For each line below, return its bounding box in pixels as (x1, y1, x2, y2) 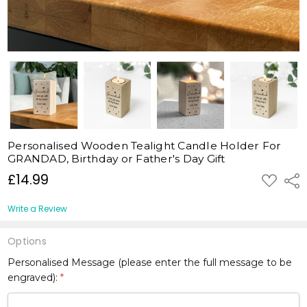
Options (8, 234, 47, 248)
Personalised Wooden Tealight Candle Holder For (8, 138, 282, 152)
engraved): (8, 271, 61, 284)
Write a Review (8, 202, 68, 214)
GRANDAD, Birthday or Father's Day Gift (8, 151, 225, 165)
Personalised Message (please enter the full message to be (8, 256, 293, 269)
